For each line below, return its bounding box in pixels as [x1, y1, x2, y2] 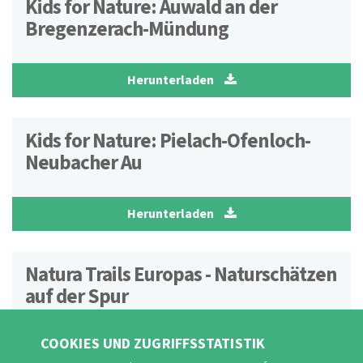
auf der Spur [25, 282, 128, 312]
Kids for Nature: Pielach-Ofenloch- [25, 126, 310, 156]
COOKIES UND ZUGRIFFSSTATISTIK [41, 334, 265, 354]
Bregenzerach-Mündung [25, 15, 228, 45]
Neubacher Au [25, 148, 142, 178]
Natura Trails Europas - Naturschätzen [25, 260, 337, 290]
